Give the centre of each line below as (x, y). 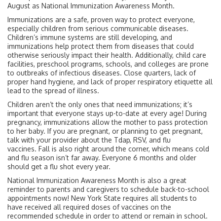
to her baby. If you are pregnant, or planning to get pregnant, (105, 131)
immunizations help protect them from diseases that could (101, 46)
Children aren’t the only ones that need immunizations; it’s (100, 104)
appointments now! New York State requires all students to (102, 198)
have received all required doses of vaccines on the (89, 207)
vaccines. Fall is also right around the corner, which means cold (108, 149)
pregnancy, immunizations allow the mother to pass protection (108, 122)
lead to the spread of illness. (53, 91)
